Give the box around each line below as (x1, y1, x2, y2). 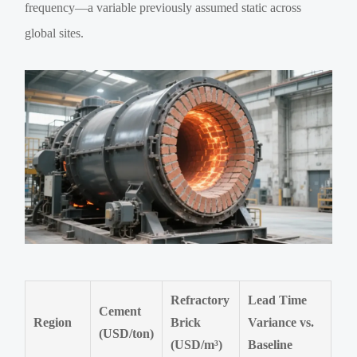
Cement (99, 304, 142, 319)
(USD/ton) (99, 327, 155, 341)
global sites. (25, 25, 84, 40)
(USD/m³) (171, 338, 223, 352)
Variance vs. (248, 316, 315, 330)
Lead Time (248, 293, 308, 308)
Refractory (171, 293, 230, 308)
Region (33, 316, 73, 330)
